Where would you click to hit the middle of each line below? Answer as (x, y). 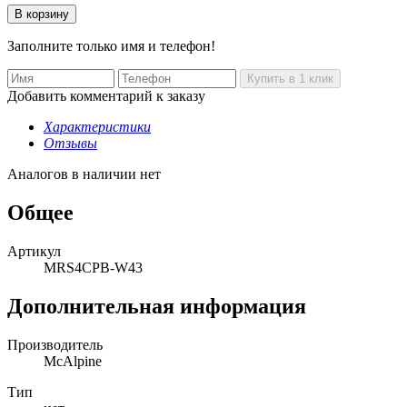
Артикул (34, 251)
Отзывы (70, 143)
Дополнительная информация (157, 306)
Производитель (55, 344)
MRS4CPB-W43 (93, 267)
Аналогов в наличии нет (84, 174)
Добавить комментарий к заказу (106, 95)
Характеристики (97, 126)
